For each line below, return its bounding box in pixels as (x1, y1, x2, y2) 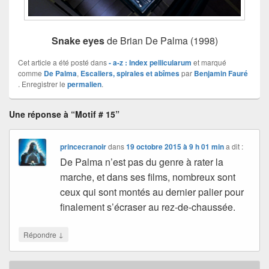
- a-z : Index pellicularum (109, 56, 192, 68)
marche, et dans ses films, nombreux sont (60, 169, 236, 184)
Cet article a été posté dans (18, 56, 109, 67)
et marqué (192, 56, 226, 67)
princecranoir (60, 141, 107, 152)
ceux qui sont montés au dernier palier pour (60, 184, 244, 199)
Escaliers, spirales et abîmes (80, 67, 180, 79)
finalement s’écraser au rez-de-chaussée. (60, 199, 236, 214)
